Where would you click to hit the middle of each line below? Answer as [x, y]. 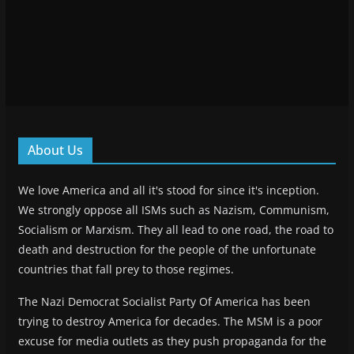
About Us [55, 150]
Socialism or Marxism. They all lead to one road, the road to [175, 229]
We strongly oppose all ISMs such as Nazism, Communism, [173, 209]
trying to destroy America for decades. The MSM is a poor [170, 321]
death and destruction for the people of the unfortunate [167, 249]
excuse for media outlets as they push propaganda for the [172, 341]
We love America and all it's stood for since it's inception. [168, 190]
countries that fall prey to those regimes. [126, 269]
